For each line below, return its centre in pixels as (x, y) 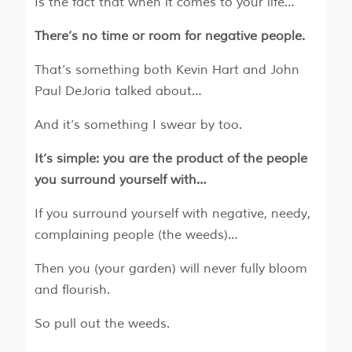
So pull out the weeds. (102, 324)
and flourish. (72, 290)
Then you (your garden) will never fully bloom (170, 269)
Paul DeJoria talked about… (118, 92)
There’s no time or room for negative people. (171, 37)
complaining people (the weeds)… (136, 235)
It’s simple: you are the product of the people (170, 159)
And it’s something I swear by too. (138, 125)
